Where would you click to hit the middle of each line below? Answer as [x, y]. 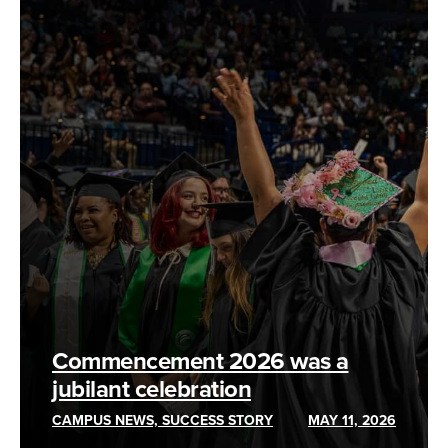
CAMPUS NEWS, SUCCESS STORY [162, 420]
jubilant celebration [151, 389]
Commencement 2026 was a [200, 361]
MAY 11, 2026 [352, 420]
